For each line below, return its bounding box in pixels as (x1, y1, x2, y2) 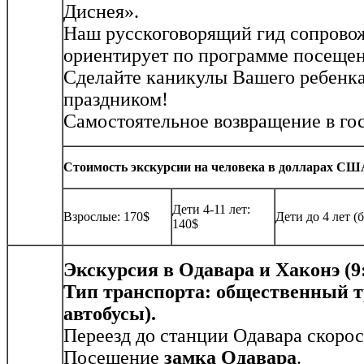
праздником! (63, 89, 168, 110)
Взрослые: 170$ (63, 210, 149, 224)
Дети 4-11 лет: (172, 202, 250, 217)
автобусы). (63, 303, 156, 325)
